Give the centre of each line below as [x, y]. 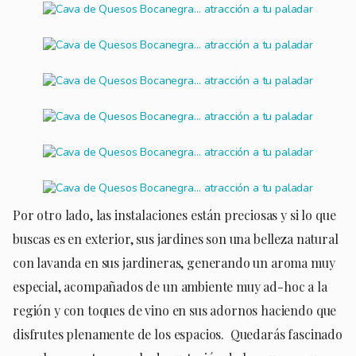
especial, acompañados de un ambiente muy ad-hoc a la [170, 286]
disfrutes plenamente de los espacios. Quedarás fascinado [178, 334]
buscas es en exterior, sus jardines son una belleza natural [176, 238]
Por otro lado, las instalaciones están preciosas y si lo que [174, 215]
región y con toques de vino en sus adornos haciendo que [175, 310]
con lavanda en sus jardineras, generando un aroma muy [174, 262]
